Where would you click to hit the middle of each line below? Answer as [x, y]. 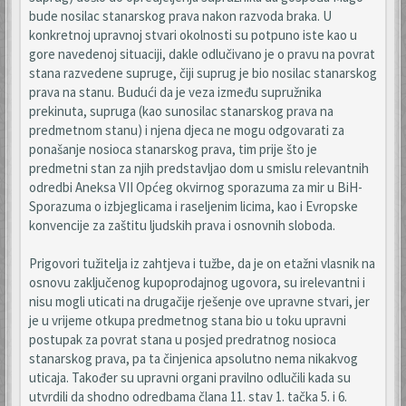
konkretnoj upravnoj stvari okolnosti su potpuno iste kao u [193, 35]
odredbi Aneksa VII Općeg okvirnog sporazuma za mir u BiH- [196, 187]
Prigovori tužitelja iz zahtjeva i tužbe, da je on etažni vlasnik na [202, 263]
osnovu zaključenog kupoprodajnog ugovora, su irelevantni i [197, 282]
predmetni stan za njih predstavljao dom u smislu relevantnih [199, 168]
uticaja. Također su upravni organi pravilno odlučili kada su [190, 377]
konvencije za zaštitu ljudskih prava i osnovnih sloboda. [182, 225]
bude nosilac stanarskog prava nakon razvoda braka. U [180, 16]
